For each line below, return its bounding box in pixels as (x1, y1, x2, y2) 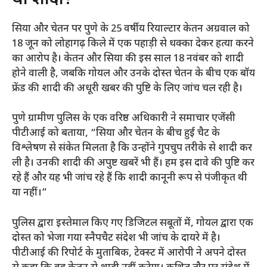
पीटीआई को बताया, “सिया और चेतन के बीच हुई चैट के (12, 127, 220, 141)
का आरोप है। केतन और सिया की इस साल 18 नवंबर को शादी (12, 52, 244, 66)
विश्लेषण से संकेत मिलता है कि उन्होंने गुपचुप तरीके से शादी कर (12, 142, 252, 156)
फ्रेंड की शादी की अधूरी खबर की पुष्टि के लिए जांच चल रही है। (12, 82, 243, 95)
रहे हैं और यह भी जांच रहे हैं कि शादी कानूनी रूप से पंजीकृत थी (12, 172, 247, 185)
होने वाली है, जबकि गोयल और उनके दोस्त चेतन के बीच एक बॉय (12, 67, 255, 80)
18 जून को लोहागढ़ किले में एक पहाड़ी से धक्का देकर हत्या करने (12, 37, 254, 51)
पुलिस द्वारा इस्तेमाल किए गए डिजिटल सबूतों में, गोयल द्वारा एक (12, 216, 253, 230)
